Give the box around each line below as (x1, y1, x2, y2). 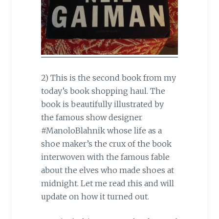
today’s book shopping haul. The (41, 86, 165, 96)
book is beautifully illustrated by (41, 99, 164, 109)
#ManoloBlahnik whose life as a (41, 125, 162, 135)
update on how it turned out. (41, 191, 149, 201)
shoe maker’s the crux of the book (41, 138, 172, 149)
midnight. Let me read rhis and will (41, 178, 174, 188)
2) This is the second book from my (41, 72, 176, 83)
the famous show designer (41, 112, 142, 122)
